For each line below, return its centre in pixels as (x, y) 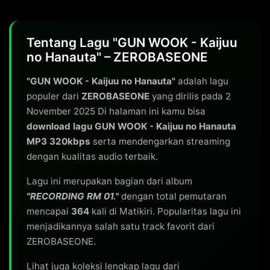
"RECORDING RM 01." (73, 196)
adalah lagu (202, 81)
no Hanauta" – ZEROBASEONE (117, 57)
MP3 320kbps (58, 141)
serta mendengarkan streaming (160, 141)
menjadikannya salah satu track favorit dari (121, 226)
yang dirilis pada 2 (190, 96)
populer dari (54, 96)
